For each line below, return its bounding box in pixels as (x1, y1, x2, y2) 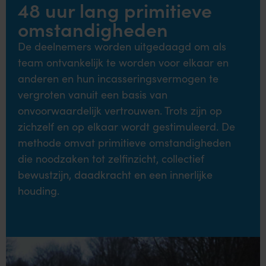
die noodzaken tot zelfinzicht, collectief (18, 151, 204, 166)
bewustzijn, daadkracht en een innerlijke (18, 167, 213, 182)
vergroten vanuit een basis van (18, 87, 167, 102)
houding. (18, 183, 59, 198)
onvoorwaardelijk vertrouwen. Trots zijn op (18, 103, 222, 118)
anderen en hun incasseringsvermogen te (18, 71, 218, 85)
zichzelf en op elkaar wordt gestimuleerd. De (18, 119, 235, 134)
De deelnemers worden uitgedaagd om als (18, 39, 226, 53)
